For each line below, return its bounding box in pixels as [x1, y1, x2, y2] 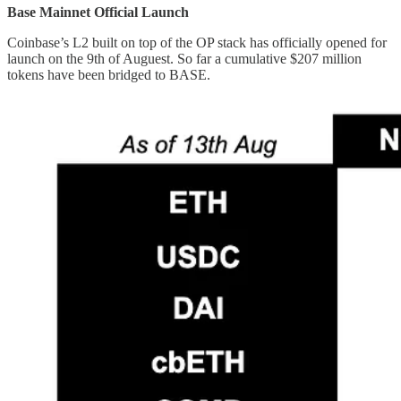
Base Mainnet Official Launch [7, 4, 189, 21]
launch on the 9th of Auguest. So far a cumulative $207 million [7, 51, 362, 67]
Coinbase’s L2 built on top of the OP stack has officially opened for [7, 35, 387, 51]
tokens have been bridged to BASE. [7, 67, 210, 83]
